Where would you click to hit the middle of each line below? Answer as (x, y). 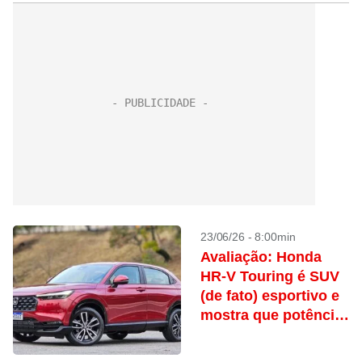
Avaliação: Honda (261, 257)
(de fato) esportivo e (270, 296)
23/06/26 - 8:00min (248, 237)
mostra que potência (271, 315)
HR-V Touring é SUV (270, 276)
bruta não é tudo (257, 335)
